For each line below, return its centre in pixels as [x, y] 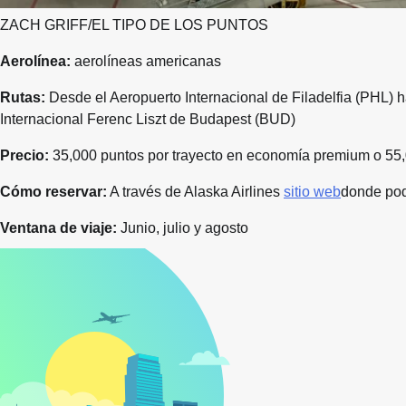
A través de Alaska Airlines [195, 192]
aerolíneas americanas [146, 62]
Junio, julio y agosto [183, 228]
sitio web [312, 192]
